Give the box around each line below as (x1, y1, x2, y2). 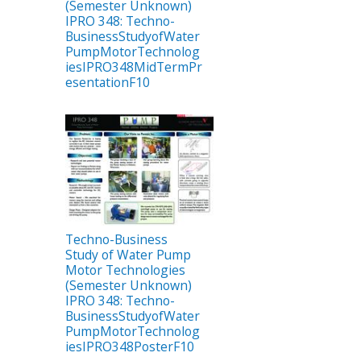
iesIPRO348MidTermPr (65, 58, 202, 77)
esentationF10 (65, 73, 150, 92)
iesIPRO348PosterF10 (65, 337, 194, 355)
